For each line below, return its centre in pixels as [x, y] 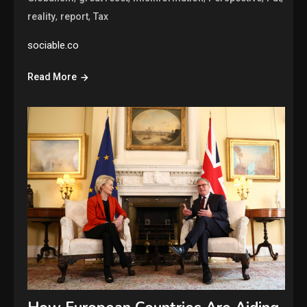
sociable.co [53, 46]
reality [42, 17]
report [75, 17]
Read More [52, 77]
